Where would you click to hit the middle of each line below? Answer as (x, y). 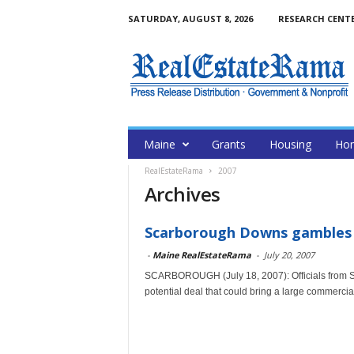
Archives (182, 194)
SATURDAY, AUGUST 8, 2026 (190, 19)
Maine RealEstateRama (201, 255)
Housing (290, 144)
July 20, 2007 (289, 255)
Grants (228, 144)
